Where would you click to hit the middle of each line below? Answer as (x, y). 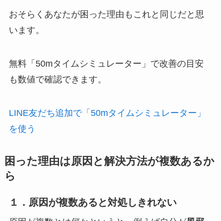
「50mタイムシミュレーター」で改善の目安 (115, 63)
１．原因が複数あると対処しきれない (92, 203)
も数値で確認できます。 (57, 79)
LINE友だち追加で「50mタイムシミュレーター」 (107, 113)
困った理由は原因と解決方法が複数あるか (109, 162)
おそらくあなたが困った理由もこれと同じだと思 (106, 14)
